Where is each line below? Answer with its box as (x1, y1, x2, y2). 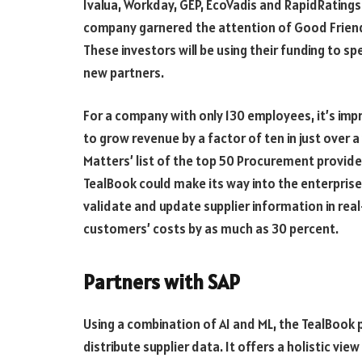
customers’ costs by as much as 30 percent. (83, 220, 339, 238)
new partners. (83, 63, 164, 82)
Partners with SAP (83, 268, 240, 295)
